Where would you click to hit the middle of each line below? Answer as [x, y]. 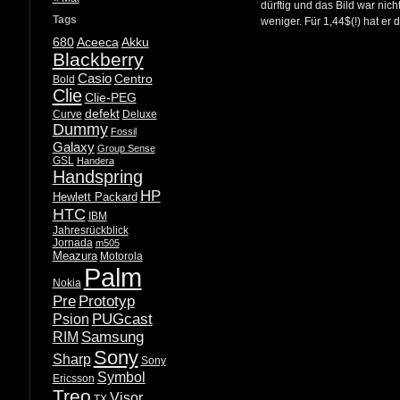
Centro [133, 79]
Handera [95, 161]
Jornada [72, 243]
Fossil [123, 132]
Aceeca [97, 42]
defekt [102, 114]
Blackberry [98, 60]
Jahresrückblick [90, 231]
